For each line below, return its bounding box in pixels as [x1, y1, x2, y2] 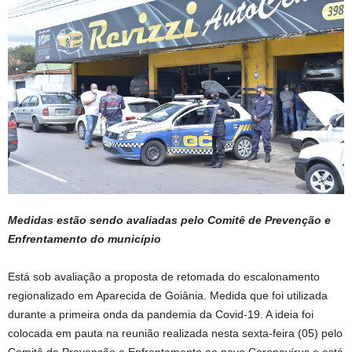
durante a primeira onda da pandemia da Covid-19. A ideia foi [8, 307, 313, 321]
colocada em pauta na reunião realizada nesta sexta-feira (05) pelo [8, 326, 343, 339]
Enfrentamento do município [8, 232, 161, 245]
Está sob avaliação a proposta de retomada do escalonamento [8, 269, 320, 283]
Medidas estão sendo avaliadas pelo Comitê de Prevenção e [8, 213, 331, 226]
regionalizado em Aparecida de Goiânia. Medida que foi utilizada [8, 288, 328, 302]
